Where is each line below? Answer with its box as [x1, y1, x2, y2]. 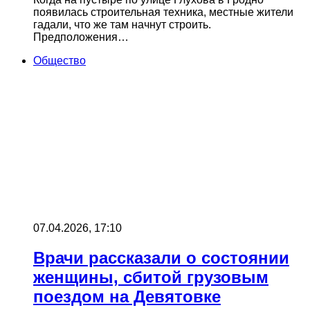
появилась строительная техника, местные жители [33, 6, 293, 19]
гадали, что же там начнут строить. [33, 19, 211, 31]
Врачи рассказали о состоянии [33, 248, 289, 268]
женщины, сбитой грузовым [33, 268, 268, 287]
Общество [33, 55, 86, 67]
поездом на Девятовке [33, 287, 221, 307]
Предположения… [33, 31, 129, 44]
